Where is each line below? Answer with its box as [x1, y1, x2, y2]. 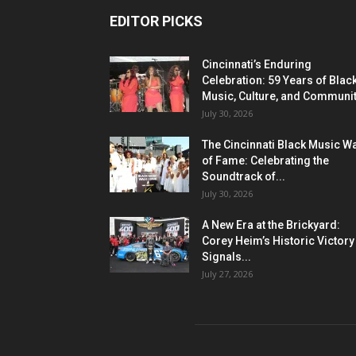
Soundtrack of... [202, 169, 285, 183]
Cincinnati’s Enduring [202, 57, 311, 71]
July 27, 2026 [202, 267, 253, 280]
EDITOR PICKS [110, 12, 203, 29]
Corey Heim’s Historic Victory [202, 234, 354, 247]
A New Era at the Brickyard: [202, 218, 340, 231]
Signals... [202, 250, 251, 263]
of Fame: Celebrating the [202, 153, 329, 167]
